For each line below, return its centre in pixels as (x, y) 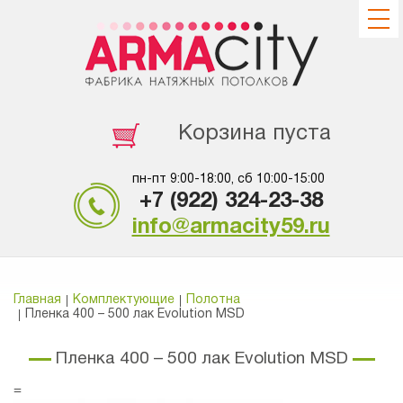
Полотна (213, 300)
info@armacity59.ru (231, 228)
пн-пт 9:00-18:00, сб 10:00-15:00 (228, 179)
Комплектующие (124, 300)
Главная (37, 300)
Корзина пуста (254, 134)
